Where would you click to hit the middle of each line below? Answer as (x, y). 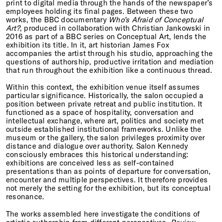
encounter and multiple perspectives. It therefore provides (107, 180)
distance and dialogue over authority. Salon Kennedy (97, 146)
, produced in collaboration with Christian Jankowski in (115, 28)
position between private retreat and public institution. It (104, 104)
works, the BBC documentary (57, 20)
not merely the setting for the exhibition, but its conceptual (108, 188)
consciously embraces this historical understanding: (97, 155)
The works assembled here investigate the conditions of (103, 214)
